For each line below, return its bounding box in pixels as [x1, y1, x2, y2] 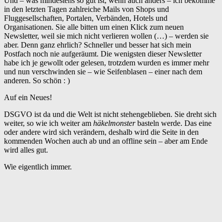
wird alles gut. [4, 145, 48, 154]
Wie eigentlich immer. [4, 162, 72, 171]
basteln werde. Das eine [135, 118, 212, 127]
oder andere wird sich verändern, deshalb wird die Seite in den [4, 127, 199, 136]
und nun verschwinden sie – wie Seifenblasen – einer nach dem [4, 67, 202, 76]
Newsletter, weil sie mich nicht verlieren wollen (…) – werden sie [4, 31, 209, 40]
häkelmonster [93, 118, 135, 127]
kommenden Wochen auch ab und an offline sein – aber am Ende [4, 136, 208, 145]
